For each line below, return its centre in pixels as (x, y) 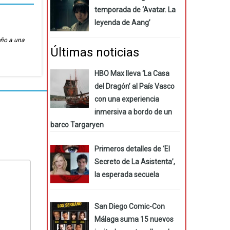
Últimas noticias (95, 52)
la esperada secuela (127, 174)
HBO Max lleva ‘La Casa (132, 73)
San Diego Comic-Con (129, 206)
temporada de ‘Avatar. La (135, 10)
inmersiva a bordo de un (133, 112)
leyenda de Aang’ (122, 23)
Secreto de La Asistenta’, (135, 161)
